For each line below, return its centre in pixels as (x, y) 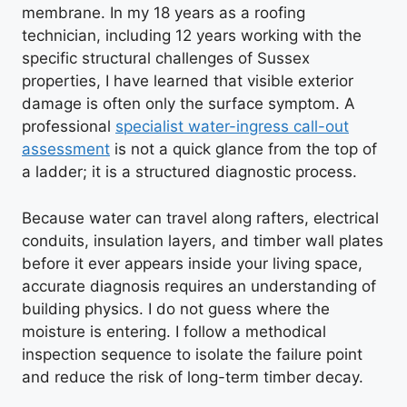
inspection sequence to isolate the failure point (192, 354)
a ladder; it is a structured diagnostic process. (189, 172)
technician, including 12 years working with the (192, 35)
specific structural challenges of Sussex (166, 58)
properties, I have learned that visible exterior (188, 81)
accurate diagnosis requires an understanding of (199, 286)
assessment (66, 149)
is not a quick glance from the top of (243, 149)
